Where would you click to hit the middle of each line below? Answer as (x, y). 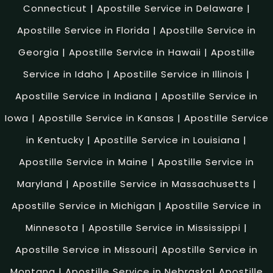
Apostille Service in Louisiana (167, 140)
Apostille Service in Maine (83, 161)
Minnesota (52, 227)
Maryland (40, 183)
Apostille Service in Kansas (106, 118)
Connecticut (55, 8)
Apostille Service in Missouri (85, 249)
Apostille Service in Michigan (83, 205)
